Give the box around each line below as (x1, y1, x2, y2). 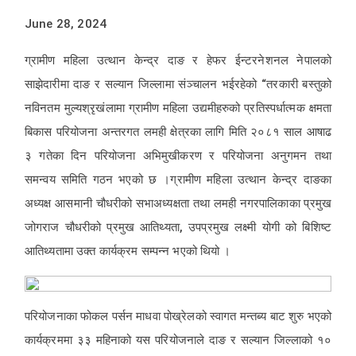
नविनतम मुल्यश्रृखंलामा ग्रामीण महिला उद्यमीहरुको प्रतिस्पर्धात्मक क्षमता (25, 101, 331, 115)
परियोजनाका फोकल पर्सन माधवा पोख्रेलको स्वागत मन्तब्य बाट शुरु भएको (25, 309, 331, 323)
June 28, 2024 (25, 17, 106, 31)
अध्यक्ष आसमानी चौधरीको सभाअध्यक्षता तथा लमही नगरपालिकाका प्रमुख (25, 196, 331, 211)
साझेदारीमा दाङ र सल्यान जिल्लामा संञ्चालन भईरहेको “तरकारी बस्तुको (25, 77, 331, 91)
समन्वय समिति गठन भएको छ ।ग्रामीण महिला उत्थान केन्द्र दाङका (25, 172, 331, 187)
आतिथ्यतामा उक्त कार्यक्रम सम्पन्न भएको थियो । (25, 244, 231, 258)
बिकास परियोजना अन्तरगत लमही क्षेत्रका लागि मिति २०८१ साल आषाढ (25, 125, 331, 139)
